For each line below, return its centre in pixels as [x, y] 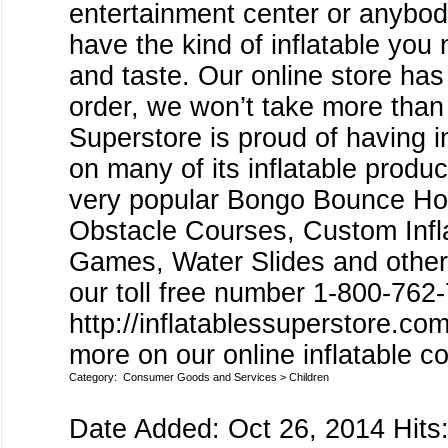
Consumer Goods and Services [200, 377]
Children [309, 377]
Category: [96, 377]
